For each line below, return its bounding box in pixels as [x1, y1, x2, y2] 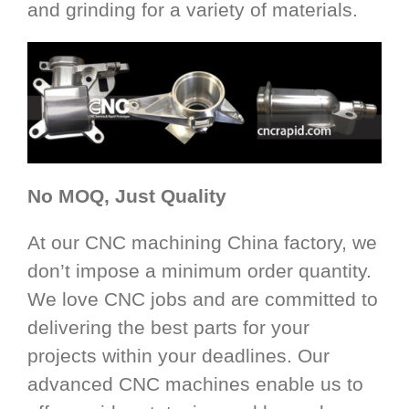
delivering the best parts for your [27, 316, 309, 338]
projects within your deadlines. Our [27, 344, 330, 366]
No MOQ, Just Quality [27, 184, 226, 206]
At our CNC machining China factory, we [27, 231, 377, 253]
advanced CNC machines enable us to [27, 372, 363, 394]
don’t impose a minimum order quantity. [27, 259, 372, 281]
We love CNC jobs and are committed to [27, 288, 378, 309]
